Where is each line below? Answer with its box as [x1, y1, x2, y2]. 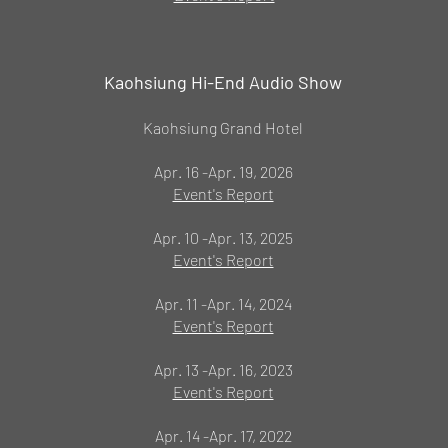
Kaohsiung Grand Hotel [143, 118, 303, 137]
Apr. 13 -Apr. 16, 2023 [153, 360, 293, 379]
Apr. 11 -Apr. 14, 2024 [154, 294, 292, 313]
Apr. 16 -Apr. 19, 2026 [153, 162, 293, 181]
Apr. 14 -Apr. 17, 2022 [154, 426, 292, 445]
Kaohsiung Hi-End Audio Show [104, 71, 342, 93]
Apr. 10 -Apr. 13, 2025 [153, 228, 293, 247]
